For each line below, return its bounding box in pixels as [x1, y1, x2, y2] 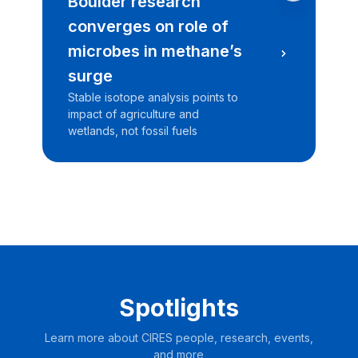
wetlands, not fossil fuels [68, 124, 197, 138]
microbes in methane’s [68, 42, 242, 62]
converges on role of [68, 17, 229, 37]
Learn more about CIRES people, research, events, [45, 331, 313, 344]
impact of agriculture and [68, 107, 199, 121]
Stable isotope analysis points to [68, 90, 238, 105]
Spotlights [119, 293, 239, 322]
